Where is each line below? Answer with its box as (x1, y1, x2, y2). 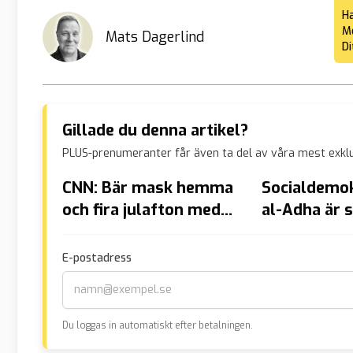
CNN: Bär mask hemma (62, 176, 233, 199)
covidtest (62, 221, 133, 243)
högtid (261, 221, 310, 243)
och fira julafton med (62, 199, 221, 221)
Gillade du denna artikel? (62, 119, 248, 141)
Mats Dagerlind (106, 27, 204, 46)
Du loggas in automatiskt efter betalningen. (62, 318, 253, 332)
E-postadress (62, 250, 132, 266)
